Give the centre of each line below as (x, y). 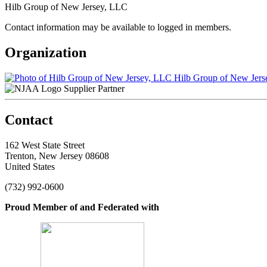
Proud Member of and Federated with (82, 207)
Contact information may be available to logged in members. (118, 27)
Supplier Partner (94, 88)
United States (30, 166)
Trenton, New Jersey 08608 (57, 156)
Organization (46, 52)
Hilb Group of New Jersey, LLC (66, 7)
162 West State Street (45, 145)
